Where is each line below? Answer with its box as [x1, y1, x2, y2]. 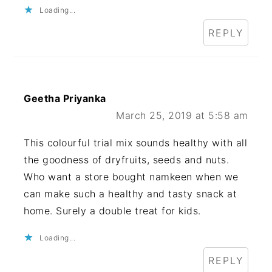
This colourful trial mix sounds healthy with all [24, 137, 248, 149]
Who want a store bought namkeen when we [24, 171, 239, 183]
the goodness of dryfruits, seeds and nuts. [24, 154, 229, 166]
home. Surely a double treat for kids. [24, 205, 201, 217]
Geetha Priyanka [24, 92, 106, 105]
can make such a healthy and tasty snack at [24, 188, 237, 200]
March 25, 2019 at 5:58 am [116, 109, 248, 122]
